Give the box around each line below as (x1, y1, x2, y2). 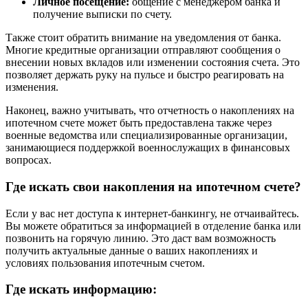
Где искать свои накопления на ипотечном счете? (5, 179, 301, 194)
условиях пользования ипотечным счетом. (5, 256, 205, 269)
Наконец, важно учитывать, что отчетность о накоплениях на (5, 104, 294, 117)
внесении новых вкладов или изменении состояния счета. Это (5, 56, 300, 69)
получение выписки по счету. (33, 8, 172, 21)
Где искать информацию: (5, 282, 157, 297)
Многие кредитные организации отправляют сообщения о (5, 44, 280, 56)
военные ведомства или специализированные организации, (5, 129, 287, 142)
